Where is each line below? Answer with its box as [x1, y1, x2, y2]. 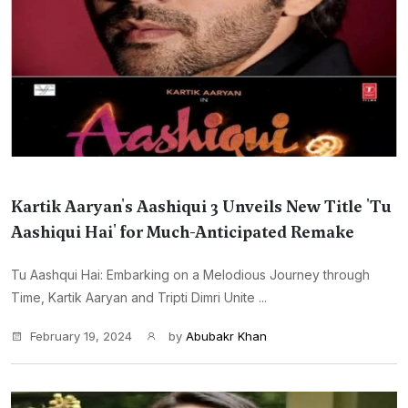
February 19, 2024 [30, 329, 132, 343]
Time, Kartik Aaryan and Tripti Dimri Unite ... [11, 290, 267, 305]
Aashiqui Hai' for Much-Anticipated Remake [11, 221, 354, 243]
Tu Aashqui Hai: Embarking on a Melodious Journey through [11, 267, 370, 282]
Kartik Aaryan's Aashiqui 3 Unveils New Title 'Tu [11, 196, 392, 218]
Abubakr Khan [186, 329, 267, 343]
